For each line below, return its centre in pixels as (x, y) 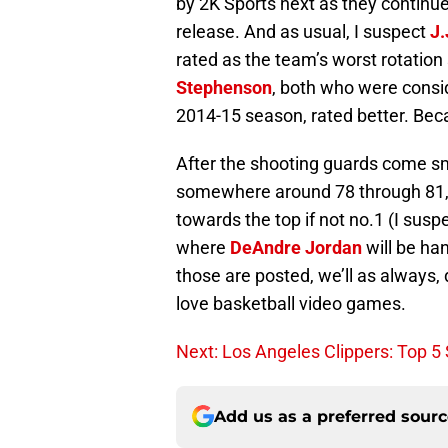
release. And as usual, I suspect (303, 31)
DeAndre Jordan (296, 247)
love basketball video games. (291, 303)
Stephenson (224, 87)
